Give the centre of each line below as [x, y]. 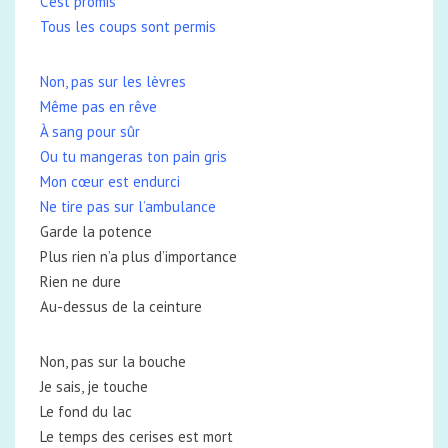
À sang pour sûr [90, 131]
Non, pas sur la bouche [113, 361]
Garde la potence [96, 231]
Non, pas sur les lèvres [113, 81]
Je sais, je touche [94, 386]
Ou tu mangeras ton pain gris [133, 156]
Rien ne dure [80, 281]
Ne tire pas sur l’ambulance [128, 206]
